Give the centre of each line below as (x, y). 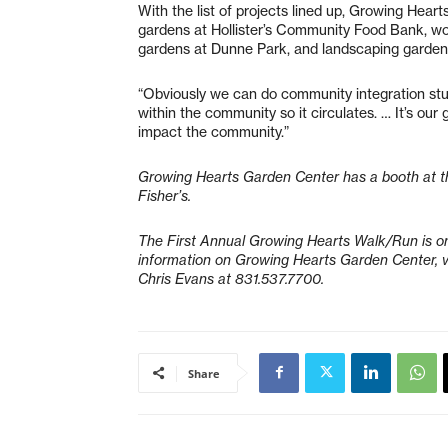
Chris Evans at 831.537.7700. (231, 278)
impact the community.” (213, 131)
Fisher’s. (164, 195)
